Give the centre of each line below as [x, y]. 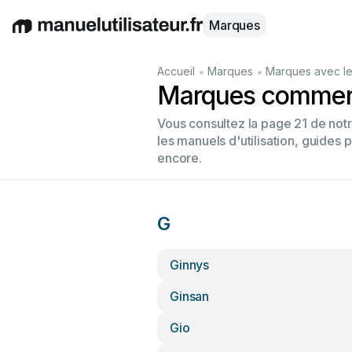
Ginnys [190, 265]
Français [220, 33]
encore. [180, 158]
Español [128, 33]
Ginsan [190, 296]
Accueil [176, 71]
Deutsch [79, 33]
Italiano [173, 33]
